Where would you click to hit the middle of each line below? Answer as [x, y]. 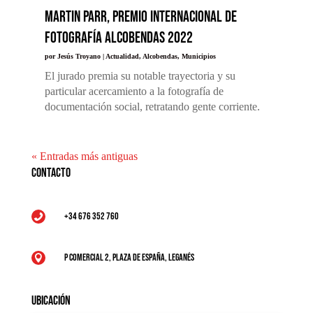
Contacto [51, 173]
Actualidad [122, 56]
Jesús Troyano [79, 56]
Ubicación [51, 300]
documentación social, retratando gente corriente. [152, 106]
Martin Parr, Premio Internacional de [140, 17]
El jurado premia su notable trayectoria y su [140, 75]
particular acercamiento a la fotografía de [134, 91]
